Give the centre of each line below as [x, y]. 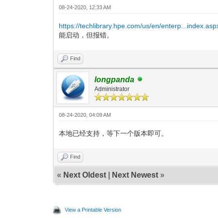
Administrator [112, 89]
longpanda [115, 79]
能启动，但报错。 [86, 35]
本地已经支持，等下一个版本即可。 [114, 133]
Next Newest [135, 175]
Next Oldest [85, 175]
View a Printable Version [93, 209]
